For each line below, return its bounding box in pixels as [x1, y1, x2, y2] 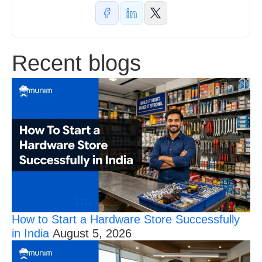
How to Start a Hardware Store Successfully [12, 212, 240, 226]
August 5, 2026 [53, 226, 132, 240]
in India [12, 226, 53, 240]
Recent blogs [12, 51, 141, 76]
